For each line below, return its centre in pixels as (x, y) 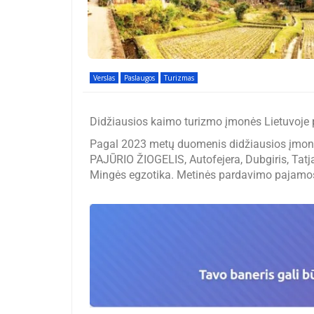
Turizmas (179, 77)
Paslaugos (139, 77)
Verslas (104, 77)
